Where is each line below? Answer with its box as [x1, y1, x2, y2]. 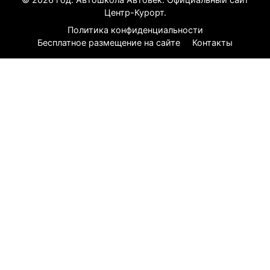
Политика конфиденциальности [67, 24, 203, 35]
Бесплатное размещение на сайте [37, 37, 180, 48]
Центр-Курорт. [104, 7, 166, 17]
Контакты [192, 37, 233, 48]
